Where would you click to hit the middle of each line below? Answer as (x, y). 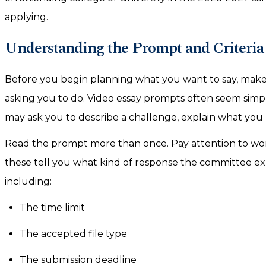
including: (28, 181)
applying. (28, 17)
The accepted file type (73, 234)
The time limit (52, 208)
